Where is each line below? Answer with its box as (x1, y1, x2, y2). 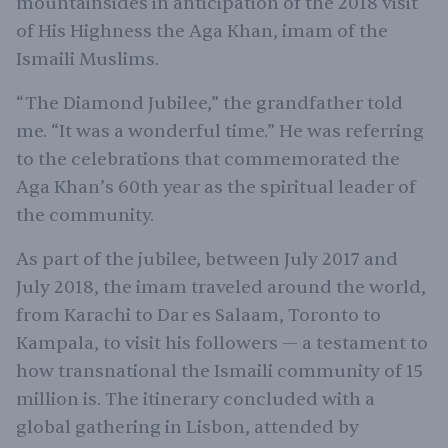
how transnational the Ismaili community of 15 (16, 360, 423, 383)
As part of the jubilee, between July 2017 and (16, 248, 398, 271)
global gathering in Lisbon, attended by (16, 416, 359, 439)
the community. (16, 204, 154, 227)
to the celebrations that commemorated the (16, 148, 400, 171)
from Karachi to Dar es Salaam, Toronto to (16, 304, 381, 327)
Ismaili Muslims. (16, 48, 163, 71)
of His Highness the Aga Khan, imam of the (16, 20, 388, 43)
